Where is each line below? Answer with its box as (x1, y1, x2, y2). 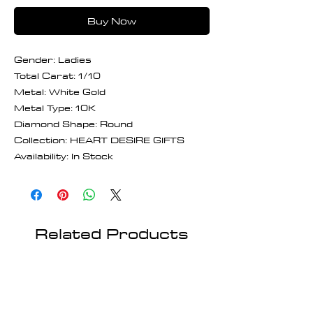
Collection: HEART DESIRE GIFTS (14, 131, 184, 148)
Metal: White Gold (14, 82, 105, 100)
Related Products (35, 219, 189, 247)
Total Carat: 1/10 (14, 66, 101, 84)
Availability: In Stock (14, 147, 113, 164)
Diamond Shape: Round (14, 115, 133, 132)
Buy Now (87, 12, 136, 29)
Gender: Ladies (14, 50, 92, 68)
